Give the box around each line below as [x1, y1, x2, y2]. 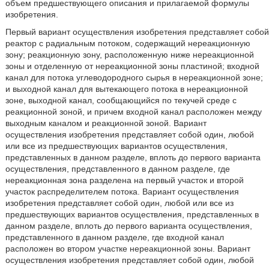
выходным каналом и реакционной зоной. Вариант [5, 118, 207, 128]
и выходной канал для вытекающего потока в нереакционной [5, 84, 248, 94]
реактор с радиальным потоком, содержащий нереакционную [5, 38, 250, 48]
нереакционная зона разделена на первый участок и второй [5, 175, 244, 185]
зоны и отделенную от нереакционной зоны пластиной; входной [5, 61, 259, 71]
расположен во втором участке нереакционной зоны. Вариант [5, 244, 250, 253]
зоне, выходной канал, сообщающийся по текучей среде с [5, 95, 237, 105]
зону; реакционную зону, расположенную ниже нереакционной [5, 50, 254, 59]
